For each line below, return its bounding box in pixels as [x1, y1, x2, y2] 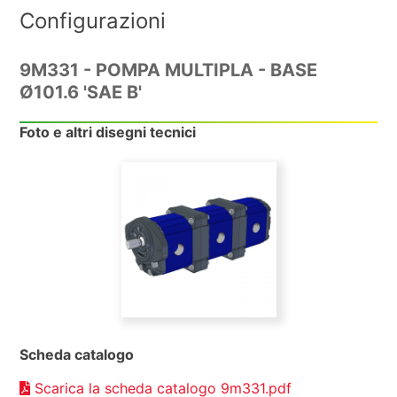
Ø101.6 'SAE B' [19, 82, 143, 104]
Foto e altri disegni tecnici [19, 123, 197, 142]
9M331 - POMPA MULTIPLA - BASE [19, 59, 318, 82]
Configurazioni [19, 7, 167, 34]
